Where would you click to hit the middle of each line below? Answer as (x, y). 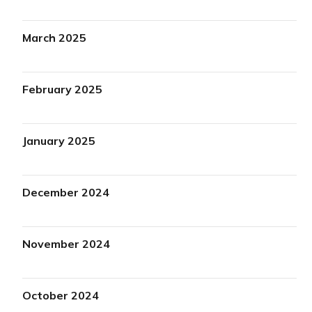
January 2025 (59, 140)
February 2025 (63, 89)
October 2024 (61, 295)
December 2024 (66, 192)
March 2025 (55, 37)
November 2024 (67, 243)
